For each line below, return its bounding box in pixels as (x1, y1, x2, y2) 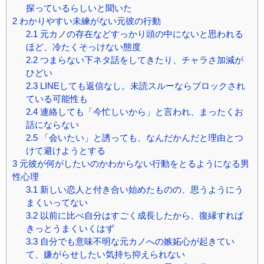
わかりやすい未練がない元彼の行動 (17, 16, 161, 25)
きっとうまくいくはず (25, 223, 114, 233)
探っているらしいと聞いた (25, 3, 132, 12)
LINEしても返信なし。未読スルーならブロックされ (37, 81, 245, 90)
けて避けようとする (25, 146, 105, 155)
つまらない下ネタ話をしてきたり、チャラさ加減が (37, 55, 243, 64)
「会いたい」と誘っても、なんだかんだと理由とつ (37, 133, 243, 142)
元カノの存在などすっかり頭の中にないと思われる (37, 29, 243, 38)
